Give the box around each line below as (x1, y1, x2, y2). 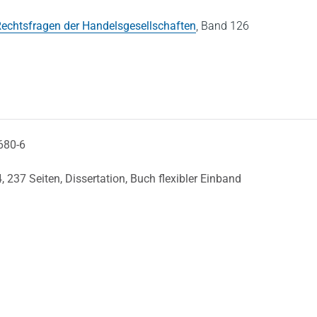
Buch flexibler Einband (130, 172, 241, 185)
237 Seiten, (7, 172, 65, 185)
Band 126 (201, 19, 249, 33)
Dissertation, (65, 172, 130, 185)
